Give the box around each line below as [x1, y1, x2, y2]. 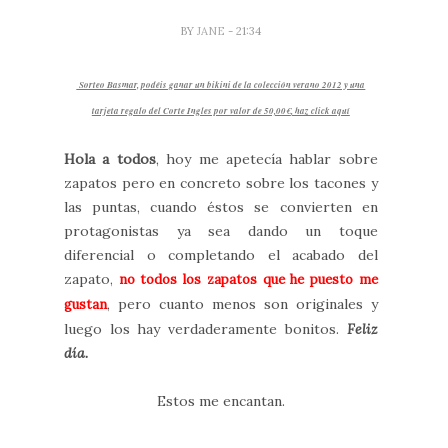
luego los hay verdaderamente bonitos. [64, 320, 339, 338]
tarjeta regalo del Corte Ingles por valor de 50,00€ [91, 104, 291, 117]
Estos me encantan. [156, 392, 285, 410]
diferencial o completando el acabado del [64, 246, 378, 264]
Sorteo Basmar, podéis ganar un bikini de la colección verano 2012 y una [76, 78, 366, 91]
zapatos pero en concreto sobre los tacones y [64, 174, 378, 192]
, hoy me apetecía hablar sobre [155, 150, 378, 168]
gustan [64, 296, 107, 313]
